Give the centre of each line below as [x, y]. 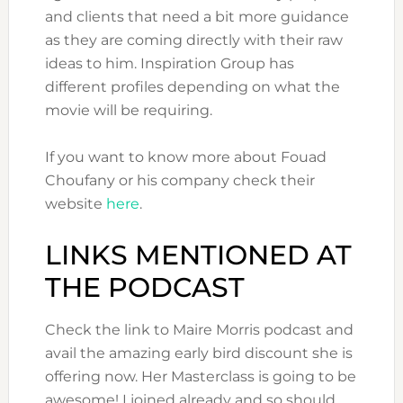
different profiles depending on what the [192, 87]
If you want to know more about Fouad [185, 157]
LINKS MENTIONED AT [198, 255]
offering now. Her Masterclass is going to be [200, 377]
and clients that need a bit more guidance [197, 17]
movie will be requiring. [128, 111]
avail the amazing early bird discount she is [198, 354]
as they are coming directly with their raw [193, 40]
